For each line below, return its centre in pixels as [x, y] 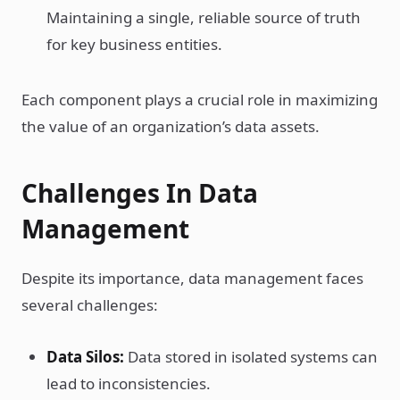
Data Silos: [85, 357]
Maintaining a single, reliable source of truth [204, 17]
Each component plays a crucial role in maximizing [200, 100]
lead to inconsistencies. [129, 383]
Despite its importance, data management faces [192, 278]
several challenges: [90, 305]
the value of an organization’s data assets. [171, 126]
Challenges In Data [140, 193]
